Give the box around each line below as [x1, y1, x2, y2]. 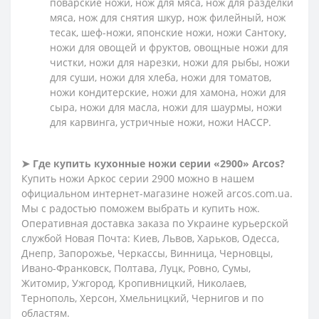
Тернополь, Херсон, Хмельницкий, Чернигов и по [21, 291, 263, 305]
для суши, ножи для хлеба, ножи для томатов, [50, 70, 271, 84]
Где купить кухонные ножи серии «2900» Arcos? [30, 156, 285, 170]
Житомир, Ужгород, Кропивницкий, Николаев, [21, 276, 246, 290]
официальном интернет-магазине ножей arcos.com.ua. [21, 186, 293, 200]
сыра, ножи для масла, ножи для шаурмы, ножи [50, 100, 282, 114]
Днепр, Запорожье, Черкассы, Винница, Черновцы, [21, 246, 273, 260]
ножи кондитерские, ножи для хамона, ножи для [50, 85, 286, 99]
